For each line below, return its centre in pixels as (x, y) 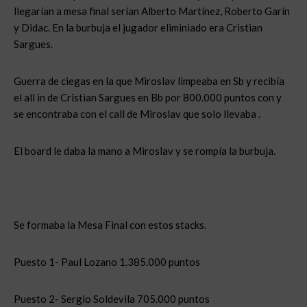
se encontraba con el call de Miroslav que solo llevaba (136, 114)
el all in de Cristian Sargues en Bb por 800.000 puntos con (145, 97)
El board (34, 151)
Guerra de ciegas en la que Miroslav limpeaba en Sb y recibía (149, 81)
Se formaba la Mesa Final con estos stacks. (110, 225)
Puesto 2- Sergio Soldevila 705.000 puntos (112, 299)
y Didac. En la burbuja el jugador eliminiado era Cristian (138, 27)
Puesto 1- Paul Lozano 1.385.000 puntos (107, 262)
